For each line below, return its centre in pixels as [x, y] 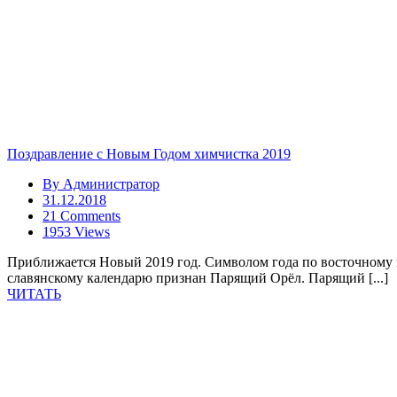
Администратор [111, 184]
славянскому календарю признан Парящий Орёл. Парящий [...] [198, 278]
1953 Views [76, 232]
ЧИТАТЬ [34, 294]
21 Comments [82, 216]
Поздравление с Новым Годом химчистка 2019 [149, 154]
